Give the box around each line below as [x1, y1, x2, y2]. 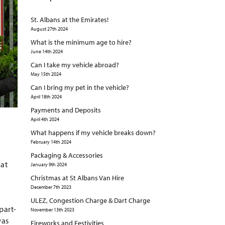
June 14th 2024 [30, 48, 63, 55]
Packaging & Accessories [30, 151, 103, 160]
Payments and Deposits [30, 105, 101, 115]
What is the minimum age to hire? [30, 38, 132, 47]
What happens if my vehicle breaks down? [30, 128, 156, 138]
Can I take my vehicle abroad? [30, 60, 119, 70]
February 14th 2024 [30, 139, 71, 146]
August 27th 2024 [30, 26, 68, 33]
